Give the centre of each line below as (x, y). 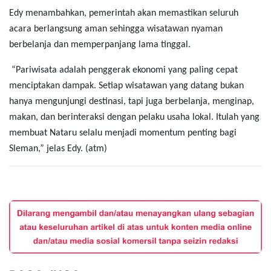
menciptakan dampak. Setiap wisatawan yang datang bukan (126, 86)
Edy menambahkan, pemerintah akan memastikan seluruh (124, 13)
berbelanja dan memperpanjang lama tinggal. (100, 44)
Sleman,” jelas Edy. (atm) (58, 149)
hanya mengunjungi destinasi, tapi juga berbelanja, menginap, (132, 101)
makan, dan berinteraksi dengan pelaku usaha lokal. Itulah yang (134, 117)
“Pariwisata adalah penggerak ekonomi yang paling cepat (123, 70)
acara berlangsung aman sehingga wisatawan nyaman (116, 29)
